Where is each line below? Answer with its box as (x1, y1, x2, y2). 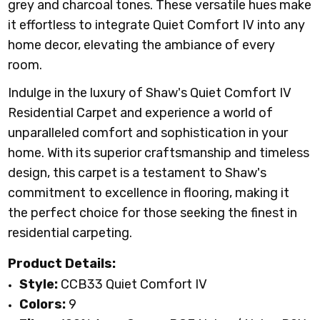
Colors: (19, 296, 66, 312)
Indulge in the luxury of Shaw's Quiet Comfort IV (8, 84, 292, 101)
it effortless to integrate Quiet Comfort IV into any (8, 16, 306, 33)
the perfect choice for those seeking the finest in (8, 204, 298, 221)
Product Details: (8, 255, 116, 271)
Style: (19, 276, 59, 292)
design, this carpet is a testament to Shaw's (8, 164, 267, 181)
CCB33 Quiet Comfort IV (58, 276, 208, 292)
